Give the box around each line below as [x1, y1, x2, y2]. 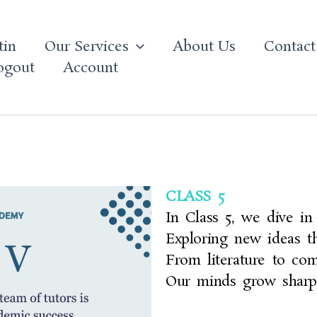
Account [63, 58, 118, 78]
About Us [173, 37, 236, 57]
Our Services [45, 37, 129, 57]
